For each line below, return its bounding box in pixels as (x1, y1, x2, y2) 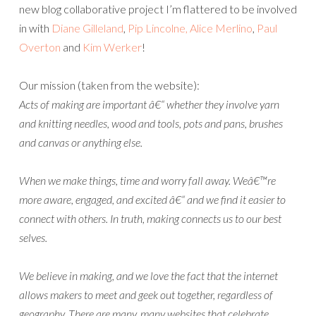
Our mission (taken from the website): (19, 78, 200, 92)
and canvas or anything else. (19, 135, 142, 149)
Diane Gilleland (51, 21, 123, 35)
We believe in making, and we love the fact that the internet (19, 269, 278, 282)
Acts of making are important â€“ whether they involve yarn (19, 97, 279, 111)
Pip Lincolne (128, 21, 186, 35)
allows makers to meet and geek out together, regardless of (19, 288, 273, 301)
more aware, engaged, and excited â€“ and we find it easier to (19, 193, 286, 206)
